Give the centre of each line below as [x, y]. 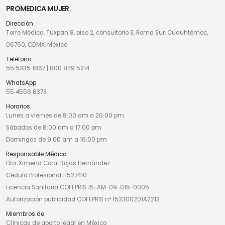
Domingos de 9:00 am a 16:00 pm [57, 140]
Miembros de [25, 214]
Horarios [18, 107]
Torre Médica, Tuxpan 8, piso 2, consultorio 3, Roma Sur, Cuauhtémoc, [107, 33]
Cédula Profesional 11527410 [46, 176]
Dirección [20, 24]
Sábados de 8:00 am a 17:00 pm [54, 128]
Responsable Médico [36, 154]
